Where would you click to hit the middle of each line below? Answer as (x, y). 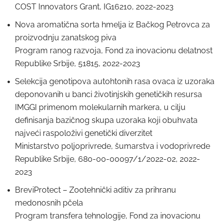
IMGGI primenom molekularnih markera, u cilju (100, 107)
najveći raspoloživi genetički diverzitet (84, 133)
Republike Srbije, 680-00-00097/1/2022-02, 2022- (108, 159)
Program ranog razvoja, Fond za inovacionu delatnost (114, 51)
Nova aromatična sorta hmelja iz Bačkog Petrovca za (112, 25)
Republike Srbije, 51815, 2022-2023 (78, 63)
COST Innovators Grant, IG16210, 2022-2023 (94, 7)
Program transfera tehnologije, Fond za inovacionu (108, 216)
